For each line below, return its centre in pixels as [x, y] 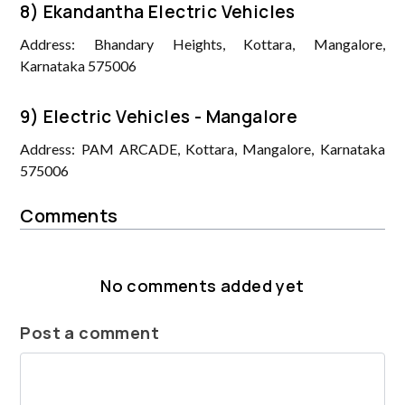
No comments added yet [202, 285]
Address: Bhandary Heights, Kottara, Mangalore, [202, 43]
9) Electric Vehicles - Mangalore [159, 116]
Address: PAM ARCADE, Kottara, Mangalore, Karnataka [202, 148]
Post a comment [90, 332]
